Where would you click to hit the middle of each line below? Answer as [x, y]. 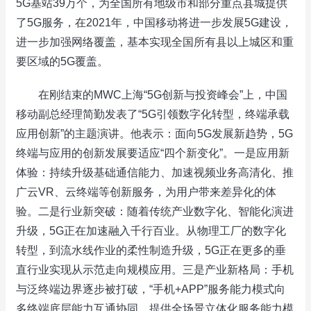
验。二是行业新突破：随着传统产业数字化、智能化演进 [155, 211]
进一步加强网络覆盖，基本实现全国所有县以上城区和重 [155, 42]
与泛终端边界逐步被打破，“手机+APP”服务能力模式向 [151, 289]
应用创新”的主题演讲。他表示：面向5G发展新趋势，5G [154, 134]
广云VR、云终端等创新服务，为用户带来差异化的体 [146, 192]
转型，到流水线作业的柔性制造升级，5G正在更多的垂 [151, 250]
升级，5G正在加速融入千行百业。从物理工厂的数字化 [151, 231]
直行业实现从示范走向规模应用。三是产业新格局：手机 [155, 270]
